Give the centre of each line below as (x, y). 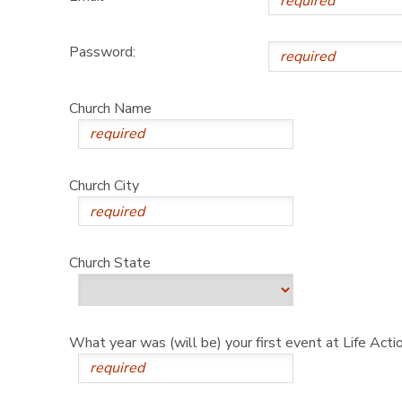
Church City (104, 185)
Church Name (110, 108)
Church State (109, 263)
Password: (102, 52)
